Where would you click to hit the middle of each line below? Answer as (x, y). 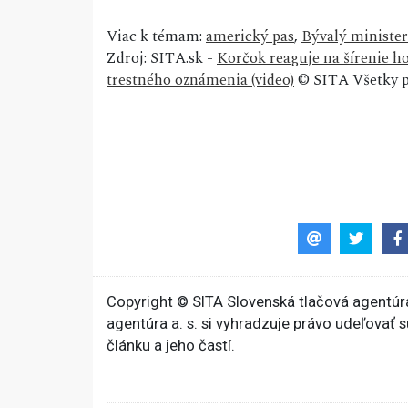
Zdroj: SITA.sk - (162, 58)
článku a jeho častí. (171, 345)
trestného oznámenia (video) (200, 80)
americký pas (250, 36)
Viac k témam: (156, 36)
